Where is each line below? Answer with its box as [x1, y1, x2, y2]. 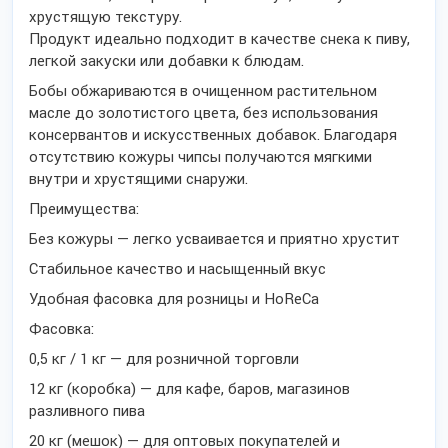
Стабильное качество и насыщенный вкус [29, 260, 326, 278]
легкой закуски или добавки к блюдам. [29, 52, 304, 70]
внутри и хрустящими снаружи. [29, 170, 248, 188]
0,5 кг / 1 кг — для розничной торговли [29, 350, 299, 368]
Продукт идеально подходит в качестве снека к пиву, [29, 30, 410, 48]
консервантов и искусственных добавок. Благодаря [29, 126, 397, 144]
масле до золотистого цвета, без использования [29, 104, 378, 122]
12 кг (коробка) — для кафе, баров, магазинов [29, 380, 350, 398]
